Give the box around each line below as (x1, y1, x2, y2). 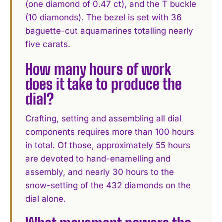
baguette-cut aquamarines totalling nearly (25, 26, 194, 36)
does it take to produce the (25, 74, 182, 93)
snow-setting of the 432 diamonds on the (25, 180, 191, 190)
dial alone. (25, 193, 66, 204)
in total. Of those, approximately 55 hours (25, 140, 191, 150)
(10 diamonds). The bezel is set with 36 (25, 12, 182, 23)
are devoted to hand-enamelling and (25, 153, 171, 164)
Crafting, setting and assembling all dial (25, 113, 182, 123)
